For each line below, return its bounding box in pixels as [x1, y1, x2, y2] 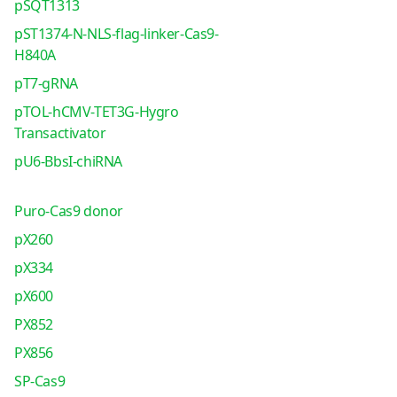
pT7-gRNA [13, 74, 78, 93]
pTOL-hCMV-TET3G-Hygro [13, 102, 179, 121]
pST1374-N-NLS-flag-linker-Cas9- [13, 24, 219, 43]
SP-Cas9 [13, 371, 66, 391]
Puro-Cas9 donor [13, 201, 123, 221]
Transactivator [13, 123, 106, 143]
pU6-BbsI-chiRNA [13, 152, 122, 171]
